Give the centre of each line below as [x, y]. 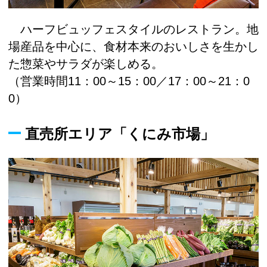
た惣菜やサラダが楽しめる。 [86, 63]
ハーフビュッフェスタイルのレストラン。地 [133, 29]
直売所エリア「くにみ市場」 [120, 134]
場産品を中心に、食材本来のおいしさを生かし [133, 46]
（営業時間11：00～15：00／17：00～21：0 [129, 81]
